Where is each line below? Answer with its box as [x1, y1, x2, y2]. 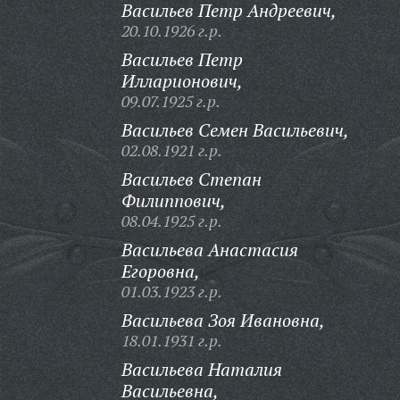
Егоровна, [121, 259, 200, 283]
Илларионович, [121, 69, 243, 93]
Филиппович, [121, 188, 226, 212]
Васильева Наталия [121, 357, 282, 381]
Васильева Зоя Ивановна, [121, 308, 325, 332]
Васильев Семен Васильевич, [121, 118, 349, 142]
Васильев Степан [121, 167, 262, 191]
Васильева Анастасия [121, 237, 298, 262]
